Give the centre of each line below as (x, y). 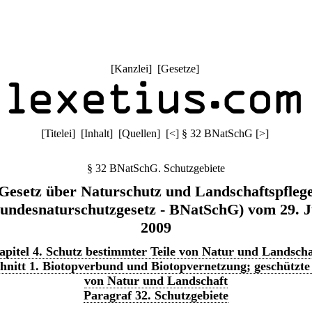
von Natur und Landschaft (156, 281)
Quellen (139, 133)
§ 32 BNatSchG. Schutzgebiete (156, 168)
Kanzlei (131, 69)
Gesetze (178, 69)
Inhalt (96, 133)
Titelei (58, 133)
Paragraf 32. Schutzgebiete (156, 295)
